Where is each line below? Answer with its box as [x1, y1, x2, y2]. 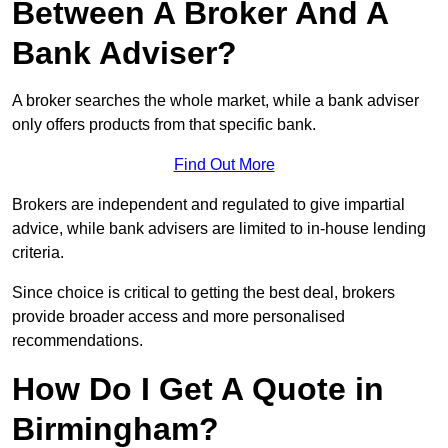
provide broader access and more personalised [12, 308, 345, 326]
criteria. [12, 244, 64, 262]
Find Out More [173, 156, 275, 174]
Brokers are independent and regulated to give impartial [12, 196, 405, 214]
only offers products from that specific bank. [12, 116, 316, 134]
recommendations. [12, 332, 143, 350]
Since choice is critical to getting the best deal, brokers [12, 284, 395, 302]
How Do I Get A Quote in [12, 371, 384, 408]
